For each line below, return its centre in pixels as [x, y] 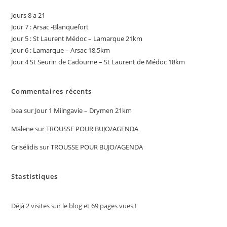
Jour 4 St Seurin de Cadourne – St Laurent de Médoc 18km [98, 62]
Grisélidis [25, 147]
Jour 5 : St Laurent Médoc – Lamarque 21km [77, 38]
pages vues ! [118, 205]
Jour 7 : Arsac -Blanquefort [50, 27]
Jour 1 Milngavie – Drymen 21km [84, 110]
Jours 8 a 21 [28, 15]
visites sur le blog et [61, 205]
